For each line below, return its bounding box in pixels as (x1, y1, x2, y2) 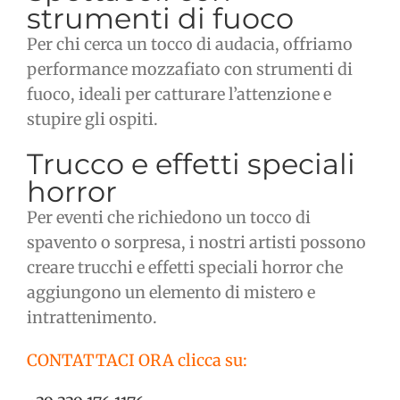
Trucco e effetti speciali (27, 146, 355, 182)
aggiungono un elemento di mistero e (27, 282, 315, 304)
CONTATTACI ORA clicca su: (27, 350, 247, 371)
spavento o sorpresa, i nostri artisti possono (27, 232, 366, 254)
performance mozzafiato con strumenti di (27, 59, 353, 80)
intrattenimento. (27, 307, 157, 329)
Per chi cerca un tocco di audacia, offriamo (27, 34, 353, 55)
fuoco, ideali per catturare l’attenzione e (27, 84, 331, 105)
